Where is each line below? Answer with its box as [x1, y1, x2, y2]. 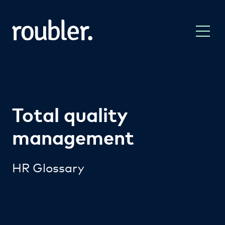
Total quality [12, 101, 127, 127]
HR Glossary [12, 159, 84, 175]
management [12, 124, 134, 150]
